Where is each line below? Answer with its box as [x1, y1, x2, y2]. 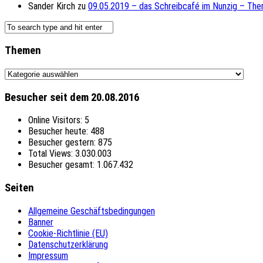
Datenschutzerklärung [28, 238, 108, 250]
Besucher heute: [28, 126, 90, 137]
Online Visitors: [28, 114, 85, 126]
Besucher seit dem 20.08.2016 [5, 90, 139, 104]
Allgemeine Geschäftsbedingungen [28, 205, 155, 217]
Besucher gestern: [28, 137, 98, 149]
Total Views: [28, 148, 75, 160]
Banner [28, 216, 53, 228]
